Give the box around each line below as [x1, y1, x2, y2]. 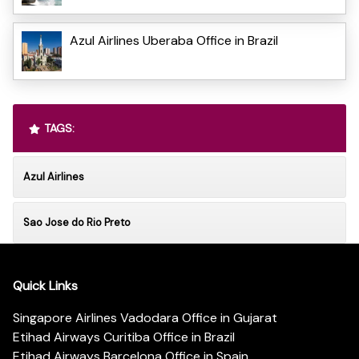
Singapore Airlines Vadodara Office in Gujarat [13, 309, 277, 327]
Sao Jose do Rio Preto [23, 215, 131, 229]
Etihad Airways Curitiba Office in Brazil [13, 329, 235, 346]
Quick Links [13, 277, 78, 295]
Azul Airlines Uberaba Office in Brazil [70, 31, 278, 49]
